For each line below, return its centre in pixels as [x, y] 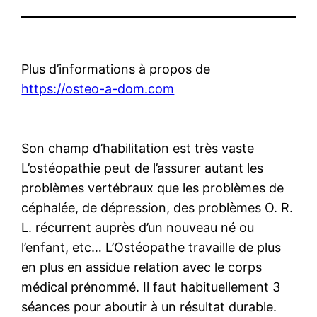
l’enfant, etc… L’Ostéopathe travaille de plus [151, 247]
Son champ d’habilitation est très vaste [138, 148]
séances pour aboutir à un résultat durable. [149, 306]
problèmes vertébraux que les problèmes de [153, 188]
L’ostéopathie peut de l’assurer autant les [143, 168]
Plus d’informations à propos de [116, 69]
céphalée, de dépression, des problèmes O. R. [157, 207]
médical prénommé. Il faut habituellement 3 [151, 287]
